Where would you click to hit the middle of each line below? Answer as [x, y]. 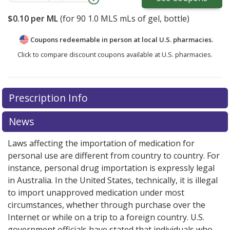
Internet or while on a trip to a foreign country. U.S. [106, 217]
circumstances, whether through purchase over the [107, 205]
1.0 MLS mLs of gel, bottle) [138, 18]
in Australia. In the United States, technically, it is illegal [113, 180]
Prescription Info [49, 98]
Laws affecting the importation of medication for [101, 143]
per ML [43, 18]
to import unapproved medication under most [96, 192]
